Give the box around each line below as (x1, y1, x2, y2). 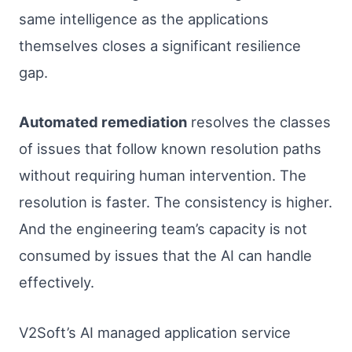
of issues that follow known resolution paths (19, 140, 321, 158)
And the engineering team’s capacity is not (19, 220, 307, 238)
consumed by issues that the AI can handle (19, 247, 312, 265)
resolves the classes (187, 113, 331, 131)
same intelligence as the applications (19, 9, 269, 27)
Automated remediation (19, 113, 187, 131)
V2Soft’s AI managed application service (19, 323, 291, 341)
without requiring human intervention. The (19, 167, 306, 185)
